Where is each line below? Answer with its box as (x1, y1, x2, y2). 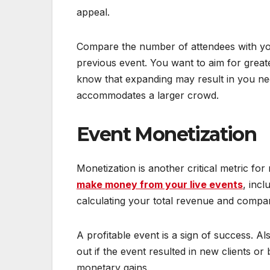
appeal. (77, 6, 110, 19)
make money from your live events (77, 178, 243, 190)
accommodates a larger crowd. (77, 89, 219, 102)
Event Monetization (77, 122, 257, 146)
